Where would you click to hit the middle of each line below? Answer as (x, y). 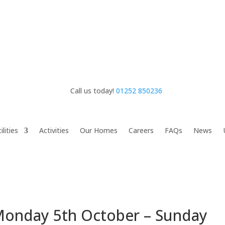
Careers (141, 131)
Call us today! (93, 90)
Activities (54, 131)
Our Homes (99, 131)
